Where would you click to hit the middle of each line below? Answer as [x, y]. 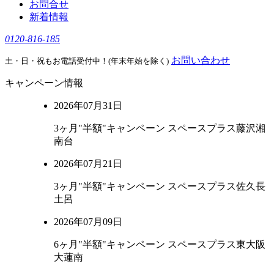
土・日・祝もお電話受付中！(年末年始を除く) [87, 61]
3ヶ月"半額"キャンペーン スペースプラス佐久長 [160, 186]
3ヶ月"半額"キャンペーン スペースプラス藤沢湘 [160, 128]
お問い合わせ [201, 60]
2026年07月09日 [88, 221]
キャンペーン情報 [44, 83]
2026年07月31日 [88, 105]
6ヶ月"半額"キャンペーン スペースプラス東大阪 [160, 244]
